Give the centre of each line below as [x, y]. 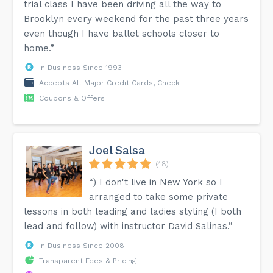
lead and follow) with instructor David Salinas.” [129, 226]
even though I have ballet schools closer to [122, 33]
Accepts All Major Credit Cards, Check [110, 83]
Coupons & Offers [72, 98]
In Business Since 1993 [81, 67]
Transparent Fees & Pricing [88, 261]
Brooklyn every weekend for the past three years [136, 19]
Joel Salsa [117, 150]
